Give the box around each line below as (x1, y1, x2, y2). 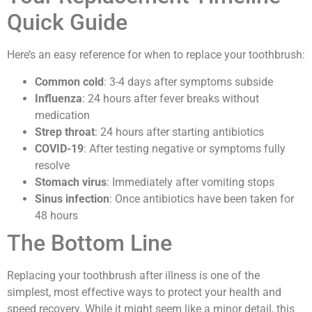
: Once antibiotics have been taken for (109, 192, 294, 205)
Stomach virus (35, 175, 107, 189)
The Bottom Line (7, 229, 172, 256)
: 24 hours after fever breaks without (82, 91, 259, 105)
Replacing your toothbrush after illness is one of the (7, 268, 260, 282)
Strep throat (35, 125, 95, 139)
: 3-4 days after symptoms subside (104, 75, 273, 88)
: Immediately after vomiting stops (107, 175, 274, 189)
